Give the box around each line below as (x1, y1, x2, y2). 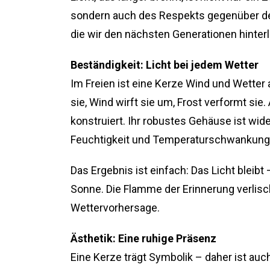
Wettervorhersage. (71, 201, 160, 214)
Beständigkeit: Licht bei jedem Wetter (71, 58, 259, 71)
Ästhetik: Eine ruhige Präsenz (71, 232, 216, 245)
